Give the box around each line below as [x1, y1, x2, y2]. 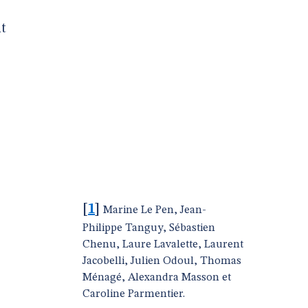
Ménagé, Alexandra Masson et [82, 272, 231, 283]
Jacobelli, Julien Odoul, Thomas [82, 256, 241, 267]
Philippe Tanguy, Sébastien [82, 223, 215, 234]
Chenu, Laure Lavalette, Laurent [82, 239, 243, 250]
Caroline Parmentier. [82, 289, 185, 300]
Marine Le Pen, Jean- [103, 205, 206, 216]
